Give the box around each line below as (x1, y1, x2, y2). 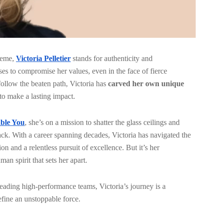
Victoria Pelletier (16, 54, 71, 62)
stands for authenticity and (71, 54, 153, 62)
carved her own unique (108, 79, 184, 88)
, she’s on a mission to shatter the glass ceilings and (25, 118, 180, 126)
